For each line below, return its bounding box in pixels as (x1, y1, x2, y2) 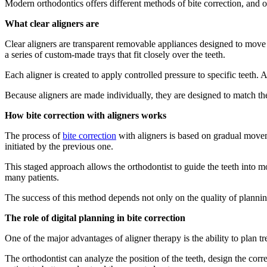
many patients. (5, 172, 59, 182)
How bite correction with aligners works (5, 110, 166, 120)
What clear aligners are (5, 18, 99, 29)
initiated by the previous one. (5, 141, 113, 151)
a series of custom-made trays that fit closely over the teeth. (5, 49, 225, 60)
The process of (5, 130, 63, 141)
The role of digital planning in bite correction (5, 212, 185, 223)
